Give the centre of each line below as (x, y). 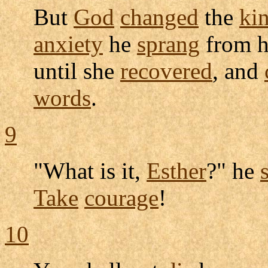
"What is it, (90, 171)
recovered (166, 71)
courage (121, 198)
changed (159, 17)
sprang (168, 44)
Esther (176, 171)
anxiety (68, 44)
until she (77, 71)
